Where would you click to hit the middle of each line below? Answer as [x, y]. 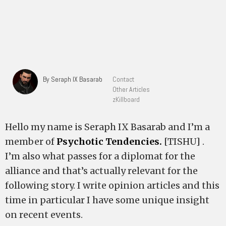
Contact [123, 79]
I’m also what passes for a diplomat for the [100, 156]
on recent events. [44, 215]
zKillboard [126, 99]
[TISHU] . [183, 142]
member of [31, 142]
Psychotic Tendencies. [109, 142]
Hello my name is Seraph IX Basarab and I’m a [107, 127]
